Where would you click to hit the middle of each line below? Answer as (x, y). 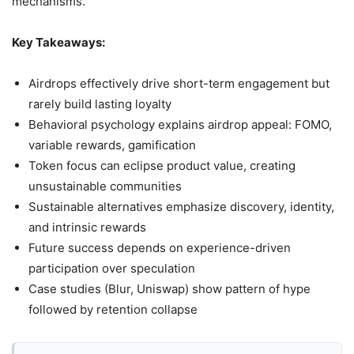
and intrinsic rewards (87, 227)
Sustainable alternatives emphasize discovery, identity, (181, 206)
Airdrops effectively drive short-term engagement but (179, 83)
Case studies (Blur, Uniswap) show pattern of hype (169, 288)
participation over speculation (112, 268)
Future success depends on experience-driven (160, 247)
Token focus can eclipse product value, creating (162, 165)
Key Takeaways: (58, 42)
